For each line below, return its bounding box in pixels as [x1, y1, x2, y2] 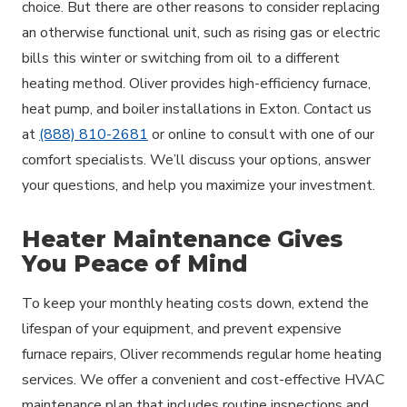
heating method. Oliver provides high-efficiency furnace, [22, 73, 371, 94]
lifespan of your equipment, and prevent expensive [22, 318, 342, 339]
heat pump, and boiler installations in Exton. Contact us [22, 98, 372, 119]
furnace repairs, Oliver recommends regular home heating [22, 343, 382, 364]
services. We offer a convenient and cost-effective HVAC [22, 369, 384, 390]
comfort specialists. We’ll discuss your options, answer [22, 149, 371, 170]
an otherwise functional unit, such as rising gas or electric [22, 22, 380, 43]
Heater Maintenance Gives [22, 224, 342, 253]
